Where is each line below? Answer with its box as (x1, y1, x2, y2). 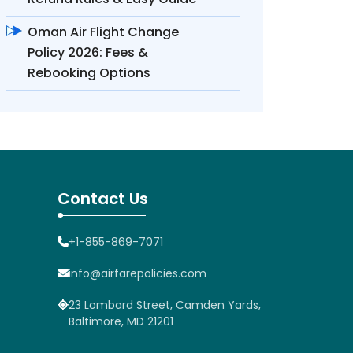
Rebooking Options (28, 64, 150, 82)
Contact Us (58, 188, 148, 210)
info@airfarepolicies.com (69, 266, 206, 281)
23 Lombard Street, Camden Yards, (69, 297, 261, 313)
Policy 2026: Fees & (28, 43, 148, 61)
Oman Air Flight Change (28, 23, 179, 41)
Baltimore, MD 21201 (69, 314, 173, 329)
